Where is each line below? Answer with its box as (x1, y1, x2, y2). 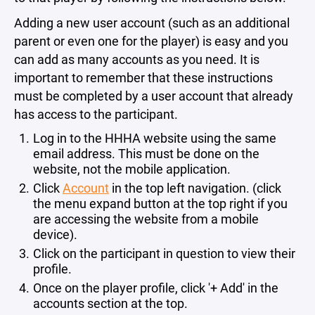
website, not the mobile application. (33, 160, 231, 177)
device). (33, 226, 77, 243)
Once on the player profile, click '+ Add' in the (32, 279, 278, 296)
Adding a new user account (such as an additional (14, 14, 290, 31)
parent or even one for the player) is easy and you (14, 32, 288, 49)
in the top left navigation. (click (108, 179, 281, 196)
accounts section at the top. (33, 295, 188, 311)
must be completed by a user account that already (14, 87, 293, 104)
